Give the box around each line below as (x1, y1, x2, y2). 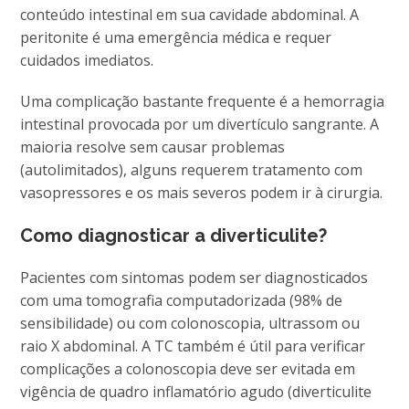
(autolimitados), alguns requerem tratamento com (20, 159, 363, 180)
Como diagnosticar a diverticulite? (20, 224, 328, 246)
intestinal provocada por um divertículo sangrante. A (20, 113, 380, 134)
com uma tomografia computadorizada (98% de (20, 289, 343, 310)
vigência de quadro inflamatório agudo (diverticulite (20, 381, 372, 402)
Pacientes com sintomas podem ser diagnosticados (20, 267, 369, 288)
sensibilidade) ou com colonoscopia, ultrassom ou (20, 312, 361, 333)
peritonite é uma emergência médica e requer (20, 26, 332, 47)
